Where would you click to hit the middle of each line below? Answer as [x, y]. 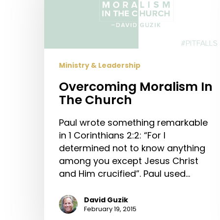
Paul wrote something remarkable [133, 122]
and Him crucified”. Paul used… [124, 173]
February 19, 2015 [110, 209]
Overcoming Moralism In [136, 86]
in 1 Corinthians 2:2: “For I [112, 135]
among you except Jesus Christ [129, 161]
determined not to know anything [132, 148]
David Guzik [106, 200]
